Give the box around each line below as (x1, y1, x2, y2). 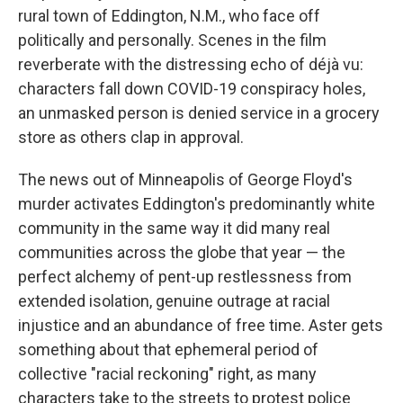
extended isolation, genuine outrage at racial (18, 291, 330, 310)
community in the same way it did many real (18, 219, 330, 237)
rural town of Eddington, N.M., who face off (18, 6, 320, 25)
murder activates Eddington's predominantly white (18, 194, 375, 213)
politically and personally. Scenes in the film (18, 31, 327, 49)
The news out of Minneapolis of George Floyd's (18, 170, 353, 189)
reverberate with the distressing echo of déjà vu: (18, 55, 363, 74)
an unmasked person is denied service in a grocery (18, 103, 380, 122)
